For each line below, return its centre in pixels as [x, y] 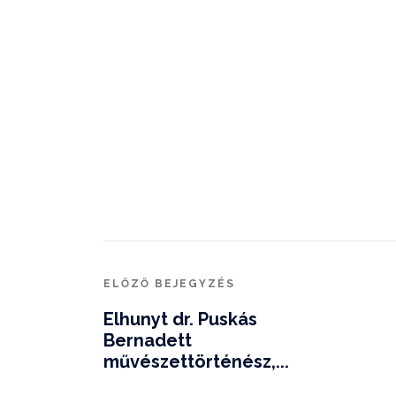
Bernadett [148, 341]
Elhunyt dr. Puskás [180, 320]
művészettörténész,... [196, 362]
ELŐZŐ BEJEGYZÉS [169, 284]
